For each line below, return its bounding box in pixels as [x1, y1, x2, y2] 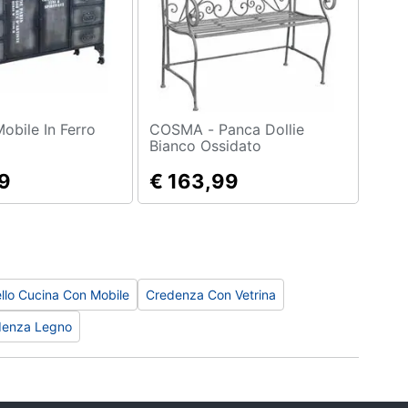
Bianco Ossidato [148, 137, 261, 155]
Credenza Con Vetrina [146, 287, 276, 302]
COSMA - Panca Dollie [148, 120, 219, 138]
